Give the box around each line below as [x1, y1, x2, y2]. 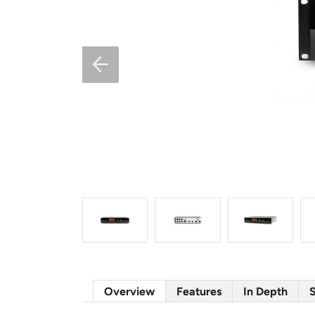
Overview [104, 285, 155, 298]
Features [176, 285, 221, 298]
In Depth [243, 285, 288, 298]
